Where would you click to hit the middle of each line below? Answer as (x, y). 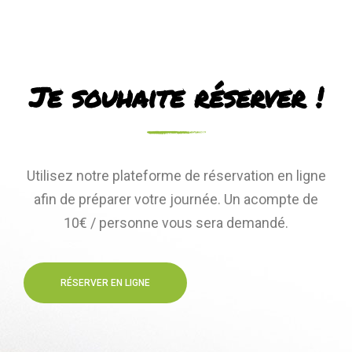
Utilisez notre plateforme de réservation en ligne (176, 175)
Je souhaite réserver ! (176, 96)
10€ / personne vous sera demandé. (176, 222)
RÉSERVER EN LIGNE (105, 282)
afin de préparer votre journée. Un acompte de (176, 199)
